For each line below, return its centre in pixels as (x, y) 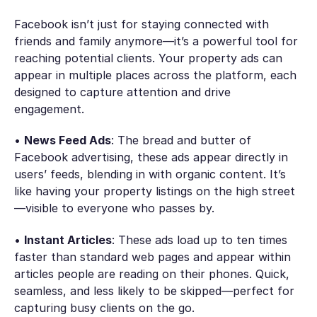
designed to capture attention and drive (122, 92)
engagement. (49, 109)
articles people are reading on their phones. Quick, (151, 273)
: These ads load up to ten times (199, 240)
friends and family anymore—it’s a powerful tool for (156, 41)
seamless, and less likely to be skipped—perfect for (154, 290)
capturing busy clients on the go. (104, 307)
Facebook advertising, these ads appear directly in (151, 157)
